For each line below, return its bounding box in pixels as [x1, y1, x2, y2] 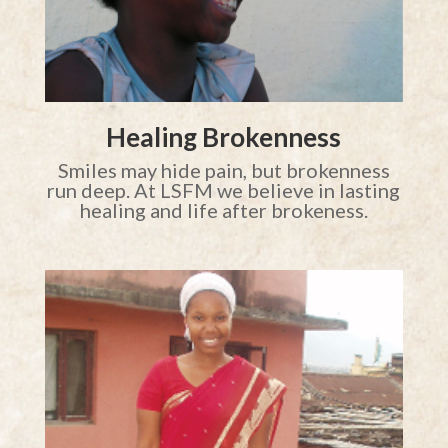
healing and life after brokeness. [79, 198, 368, 223]
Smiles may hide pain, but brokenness [57, 158, 390, 183]
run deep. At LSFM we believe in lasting [47, 178, 401, 203]
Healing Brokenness [106, 121, 342, 154]
